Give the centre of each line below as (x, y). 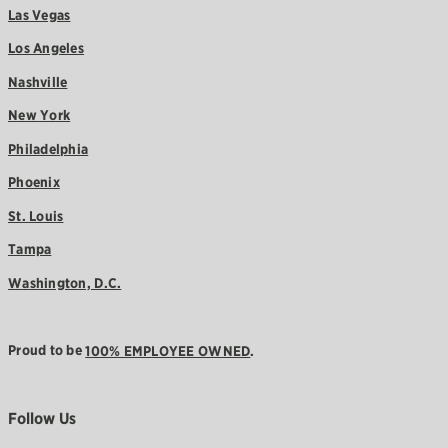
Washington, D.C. (65, 282)
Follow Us (42, 419)
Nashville (38, 81)
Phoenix (34, 182)
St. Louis (36, 215)
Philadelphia (48, 148)
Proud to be (47, 350)
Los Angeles (46, 48)
